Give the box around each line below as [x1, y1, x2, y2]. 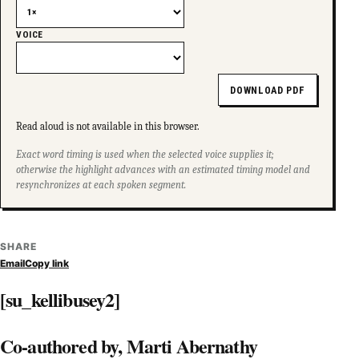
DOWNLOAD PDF [230, 83, 305, 96]
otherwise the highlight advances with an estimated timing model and [16, 163, 311, 175]
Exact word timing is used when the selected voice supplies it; [16, 148, 275, 160]
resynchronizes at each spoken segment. [16, 179, 187, 191]
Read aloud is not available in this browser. [16, 120, 200, 132]
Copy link [25, 256, 69, 269]
